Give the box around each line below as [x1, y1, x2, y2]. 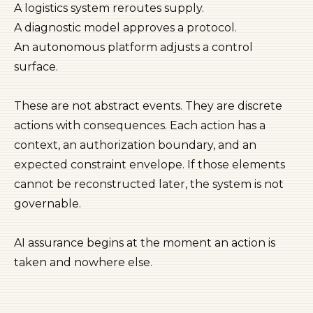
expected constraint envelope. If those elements [14, 158, 285, 171]
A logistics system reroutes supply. [14, 1, 204, 15]
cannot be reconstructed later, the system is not [14, 177, 284, 191]
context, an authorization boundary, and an [14, 138, 256, 152]
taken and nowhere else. [14, 256, 152, 269]
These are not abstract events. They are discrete [14, 99, 282, 112]
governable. [14, 197, 81, 210]
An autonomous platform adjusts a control [14, 41, 253, 54]
